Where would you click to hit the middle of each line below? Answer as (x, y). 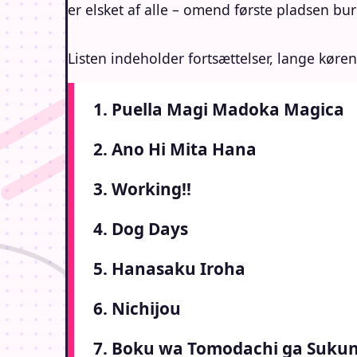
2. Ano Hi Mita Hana (175, 149)
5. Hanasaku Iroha (169, 269)
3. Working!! (142, 189)
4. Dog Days (141, 229)
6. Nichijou (137, 309)
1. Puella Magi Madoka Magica (219, 110)
